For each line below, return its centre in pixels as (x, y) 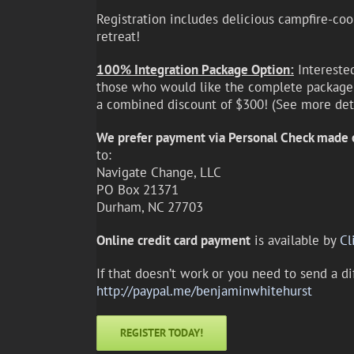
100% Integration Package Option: (195, 70)
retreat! (118, 37)
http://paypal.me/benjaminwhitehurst (204, 291)
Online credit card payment (173, 241)
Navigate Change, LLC (158, 173)
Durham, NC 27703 (149, 207)
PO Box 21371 (137, 190)
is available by (295, 241)
